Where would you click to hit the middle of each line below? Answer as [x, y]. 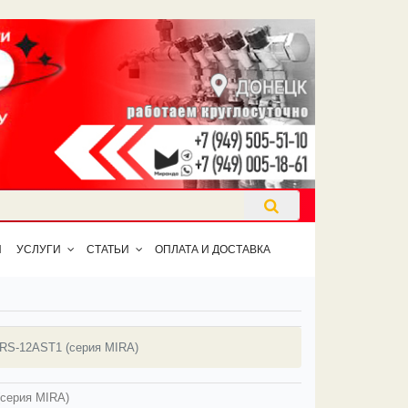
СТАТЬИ [108, 250]
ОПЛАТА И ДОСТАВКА [213, 250]
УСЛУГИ [39, 250]
